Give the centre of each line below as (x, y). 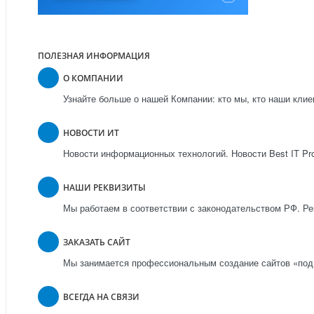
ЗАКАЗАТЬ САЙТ (97, 242)
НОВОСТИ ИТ (91, 132)
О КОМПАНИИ (93, 78)
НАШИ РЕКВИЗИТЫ (104, 187)
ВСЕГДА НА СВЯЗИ (101, 296)
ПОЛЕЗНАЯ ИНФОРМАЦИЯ (94, 55)
